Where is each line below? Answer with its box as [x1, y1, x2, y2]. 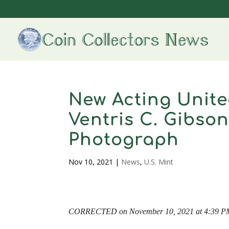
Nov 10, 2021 [68, 157, 113, 167]
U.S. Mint [144, 157, 174, 167]
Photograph [68, 130, 179, 149]
